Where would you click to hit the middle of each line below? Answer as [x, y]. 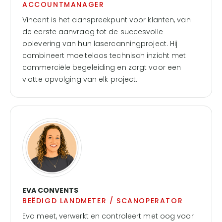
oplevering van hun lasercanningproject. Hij [100, 44]
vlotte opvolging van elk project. [80, 79]
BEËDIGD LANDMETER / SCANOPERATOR [103, 201]
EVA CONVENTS [50, 190]
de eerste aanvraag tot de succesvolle [93, 32]
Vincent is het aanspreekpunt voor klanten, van [107, 20]
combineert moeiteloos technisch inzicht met [104, 55]
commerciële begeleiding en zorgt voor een [102, 67]
